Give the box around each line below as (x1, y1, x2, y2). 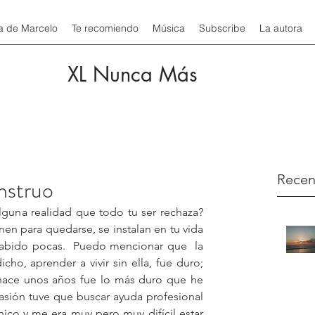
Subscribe (199, 22, 245, 34)
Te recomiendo (72, 22, 139, 34)
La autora (259, 22, 302, 34)
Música (153, 22, 185, 34)
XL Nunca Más (67, 60, 198, 88)
